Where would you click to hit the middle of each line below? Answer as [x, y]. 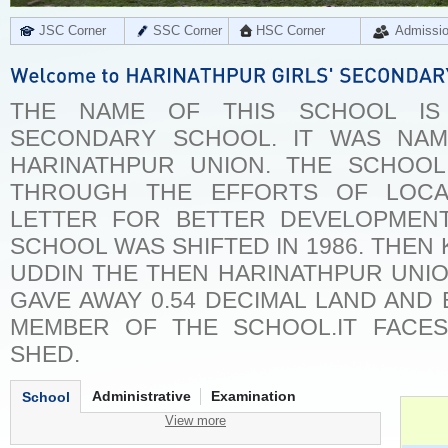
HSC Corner [290, 30]
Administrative [141, 396]
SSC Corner [187, 30]
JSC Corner [72, 30]
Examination [253, 396]
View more [195, 420]
